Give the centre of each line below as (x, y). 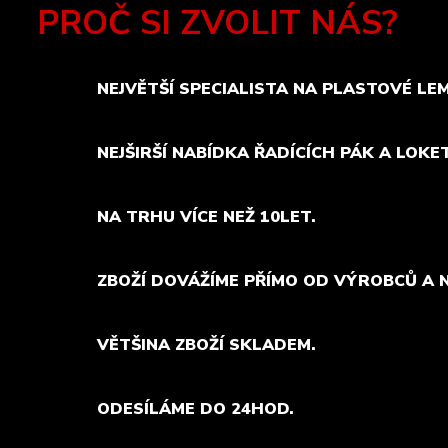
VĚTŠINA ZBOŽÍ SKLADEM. (206, 345)
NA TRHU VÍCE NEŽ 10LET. (206, 217)
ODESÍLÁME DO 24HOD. (195, 409)
